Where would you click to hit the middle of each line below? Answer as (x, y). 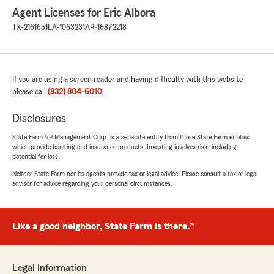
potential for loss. (36, 157)
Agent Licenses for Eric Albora (84, 13)
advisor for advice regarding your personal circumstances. (92, 184)
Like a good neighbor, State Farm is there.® (103, 227)
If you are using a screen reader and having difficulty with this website (128, 80)
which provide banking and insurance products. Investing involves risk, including (124, 147)
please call (30, 92)
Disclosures (39, 119)
